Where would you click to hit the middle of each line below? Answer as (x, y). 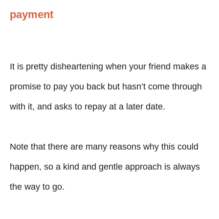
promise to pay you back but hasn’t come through (106, 86)
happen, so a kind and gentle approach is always (105, 166)
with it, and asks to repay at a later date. (88, 106)
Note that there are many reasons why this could (104, 146)
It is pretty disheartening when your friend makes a (108, 66)
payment (32, 14)
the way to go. (37, 186)
